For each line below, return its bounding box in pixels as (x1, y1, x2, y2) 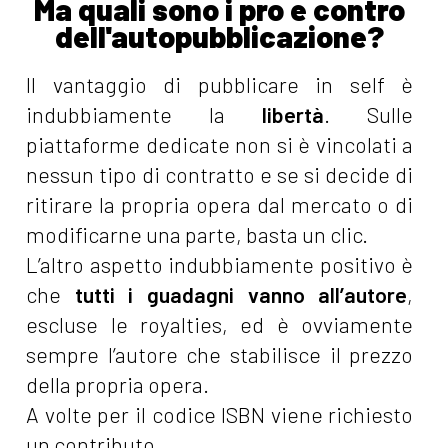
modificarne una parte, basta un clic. (26, 222, 369, 248)
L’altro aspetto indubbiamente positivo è (26, 252, 414, 278)
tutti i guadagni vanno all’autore (74, 282, 408, 308)
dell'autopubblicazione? (55, 18, 385, 55)
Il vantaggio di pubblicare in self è (26, 72, 414, 98)
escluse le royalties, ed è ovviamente (26, 312, 414, 338)
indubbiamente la (26, 102, 263, 128)
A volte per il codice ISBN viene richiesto (26, 402, 414, 428)
